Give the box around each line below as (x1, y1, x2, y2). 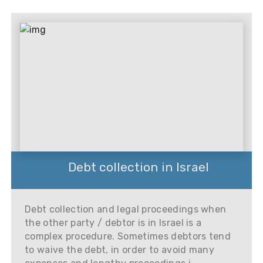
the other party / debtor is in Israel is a (25, 217, 202, 228)
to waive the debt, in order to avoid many (25, 244, 215, 255)
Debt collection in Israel (68, 159, 209, 174)
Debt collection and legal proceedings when (25, 204, 227, 215)
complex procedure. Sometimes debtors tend (25, 231, 231, 242)
